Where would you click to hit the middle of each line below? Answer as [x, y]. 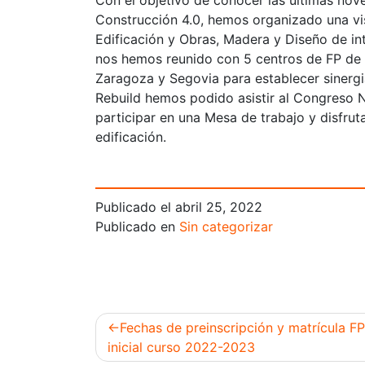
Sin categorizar [226, 226]
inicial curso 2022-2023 [181, 347]
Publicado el [135, 207]
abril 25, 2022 [219, 207]
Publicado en [137, 226]
